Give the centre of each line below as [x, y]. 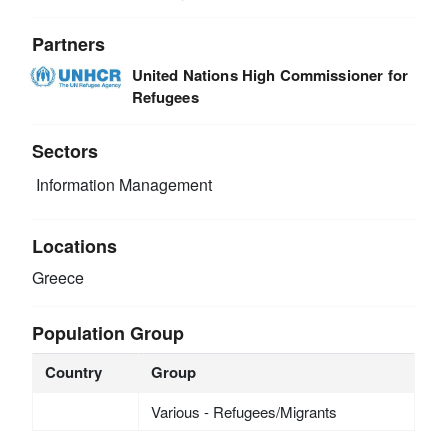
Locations [75, 245]
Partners [69, 43]
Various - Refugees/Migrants [243, 411]
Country [73, 371]
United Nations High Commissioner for [269, 74]
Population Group [108, 332]
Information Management [122, 185]
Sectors [65, 150]
